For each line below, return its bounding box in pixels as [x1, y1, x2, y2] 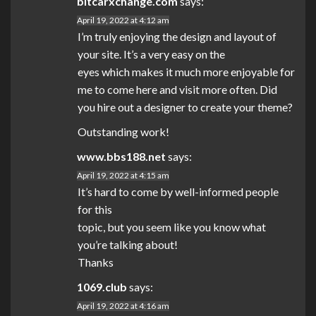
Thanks [78, 255, 114, 269]
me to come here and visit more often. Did [78, 83, 277, 97]
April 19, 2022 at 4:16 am [77, 300, 169, 312]
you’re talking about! [78, 238, 178, 252]
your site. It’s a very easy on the [78, 47, 225, 61]
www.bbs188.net [77, 150, 166, 164]
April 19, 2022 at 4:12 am [77, 15, 169, 26]
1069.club [77, 280, 127, 294]
